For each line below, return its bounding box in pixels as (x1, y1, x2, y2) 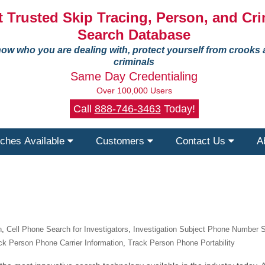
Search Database (77, 27, 190, 43)
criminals (114, 57, 154, 67)
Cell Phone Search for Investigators (7, 225, 128, 234)
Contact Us (176, 135, 228, 147)
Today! (160, 103, 195, 115)
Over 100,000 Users (96, 86, 172, 95)
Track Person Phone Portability (128, 238, 235, 247)
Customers (96, 135, 147, 147)
